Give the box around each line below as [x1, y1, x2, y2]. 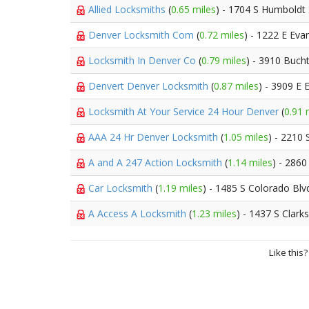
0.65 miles [171, 3, 216, 16]
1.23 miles [192, 207, 237, 220]
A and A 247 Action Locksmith [88, 156, 225, 169]
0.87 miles [214, 79, 259, 92]
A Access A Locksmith [88, 207, 189, 220]
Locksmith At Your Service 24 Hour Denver [88, 105, 281, 118]
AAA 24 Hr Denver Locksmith [88, 130, 221, 143]
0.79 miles [201, 54, 246, 67]
